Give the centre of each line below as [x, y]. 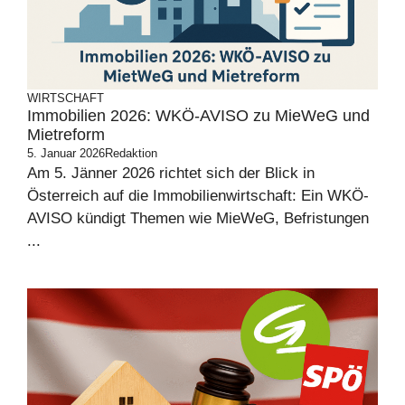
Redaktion [131, 154]
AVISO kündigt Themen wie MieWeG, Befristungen [198, 219]
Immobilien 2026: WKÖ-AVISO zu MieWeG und [198, 116]
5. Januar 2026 [66, 154]
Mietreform [66, 135]
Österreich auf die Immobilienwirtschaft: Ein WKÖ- [198, 196]
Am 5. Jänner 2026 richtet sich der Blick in [171, 174]
